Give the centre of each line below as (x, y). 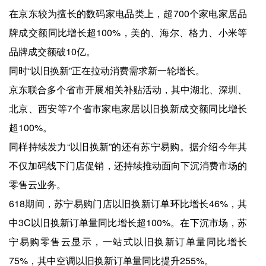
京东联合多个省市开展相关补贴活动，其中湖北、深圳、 (128, 90)
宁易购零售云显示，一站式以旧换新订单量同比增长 (128, 242)
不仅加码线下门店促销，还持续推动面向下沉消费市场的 (128, 166)
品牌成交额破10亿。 (52, 52)
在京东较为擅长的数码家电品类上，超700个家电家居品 (128, 14)
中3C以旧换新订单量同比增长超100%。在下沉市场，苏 (128, 223)
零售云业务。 (37, 185)
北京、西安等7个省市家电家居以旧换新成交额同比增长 (128, 109)
